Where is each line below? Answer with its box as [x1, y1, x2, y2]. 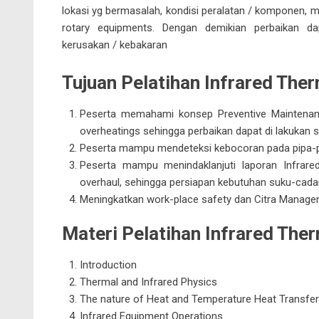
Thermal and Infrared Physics [80, 276, 217, 288]
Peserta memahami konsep [80, 108, 219, 120]
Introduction [80, 258, 137, 271]
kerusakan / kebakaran [62, 38, 167, 51]
